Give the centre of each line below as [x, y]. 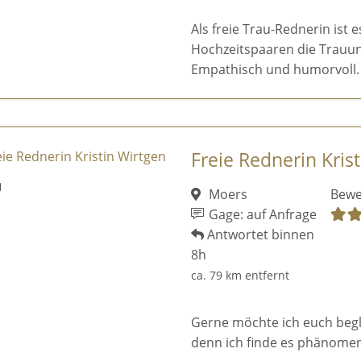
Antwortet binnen [259, 234]
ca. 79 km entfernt [240, 275]
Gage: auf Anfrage [261, 214]
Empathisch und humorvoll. [275, 70]
